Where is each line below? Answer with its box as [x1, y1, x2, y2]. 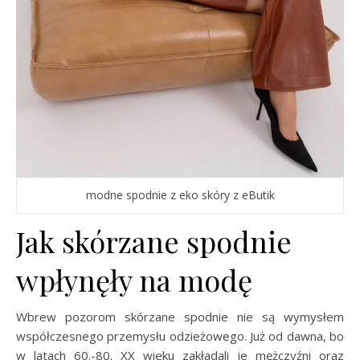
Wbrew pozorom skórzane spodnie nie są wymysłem [16, 308, 344, 325]
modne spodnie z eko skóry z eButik [85, 186, 275, 202]
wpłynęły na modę [16, 260, 252, 299]
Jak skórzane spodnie [16, 221, 292, 260]
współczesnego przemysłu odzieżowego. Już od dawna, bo [16, 327, 344, 344]
